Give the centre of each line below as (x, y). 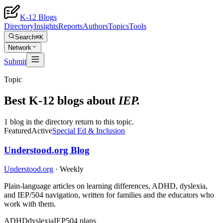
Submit (15, 61)
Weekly (72, 169)
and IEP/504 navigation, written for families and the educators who (109, 195)
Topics (118, 26)
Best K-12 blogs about (61, 100)
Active (42, 130)
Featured (18, 130)
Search (25, 37)
